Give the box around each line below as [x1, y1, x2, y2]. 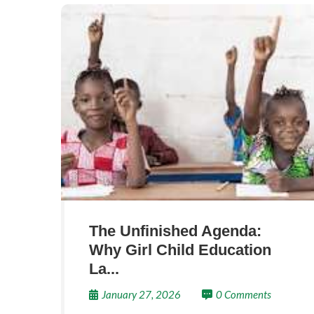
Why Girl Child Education [89, 241, 271, 259]
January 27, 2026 [102, 288, 181, 301]
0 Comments [216, 288, 271, 301]
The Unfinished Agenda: [89, 222, 261, 240]
